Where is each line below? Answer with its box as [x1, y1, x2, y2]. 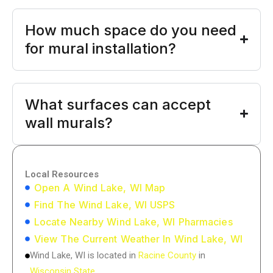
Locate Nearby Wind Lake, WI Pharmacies [34, 215, 233, 228]
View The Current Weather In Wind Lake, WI [34, 232, 243, 245]
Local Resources [25, 168, 99, 180]
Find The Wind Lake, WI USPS [34, 198, 175, 211]
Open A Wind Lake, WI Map [34, 181, 166, 194]
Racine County [138, 249, 196, 261]
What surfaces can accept [25, 95, 211, 113]
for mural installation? [25, 39, 176, 57]
